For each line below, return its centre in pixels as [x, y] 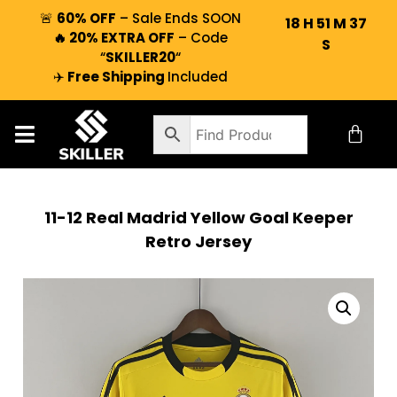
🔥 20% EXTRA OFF [113, 38]
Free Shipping [116, 77]
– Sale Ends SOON [178, 18]
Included [197, 77]
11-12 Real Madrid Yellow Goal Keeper [198, 218]
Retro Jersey [198, 242]
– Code [201, 38]
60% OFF [86, 18]
